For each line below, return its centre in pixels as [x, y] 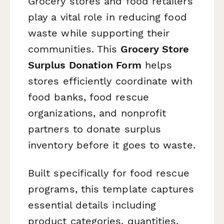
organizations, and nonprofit [97, 113]
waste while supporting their [99, 33]
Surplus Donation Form [85, 65]
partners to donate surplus [95, 129]
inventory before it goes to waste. [112, 145]
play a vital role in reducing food [107, 17]
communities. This [74, 49]
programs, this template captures [111, 189]
